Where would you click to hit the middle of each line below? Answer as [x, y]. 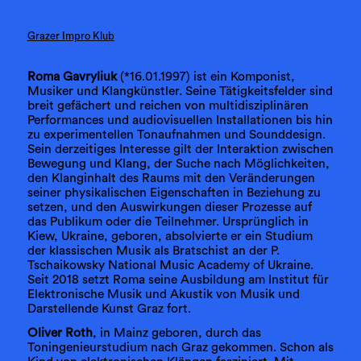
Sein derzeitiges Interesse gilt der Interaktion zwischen [180, 149]
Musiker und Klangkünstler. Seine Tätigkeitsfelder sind [180, 91]
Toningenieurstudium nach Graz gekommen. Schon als [180, 347]
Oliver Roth [60, 332]
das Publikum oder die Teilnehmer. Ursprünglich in [168, 222]
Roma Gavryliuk [72, 77]
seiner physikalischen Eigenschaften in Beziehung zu [174, 193]
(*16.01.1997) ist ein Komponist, [205, 77]
